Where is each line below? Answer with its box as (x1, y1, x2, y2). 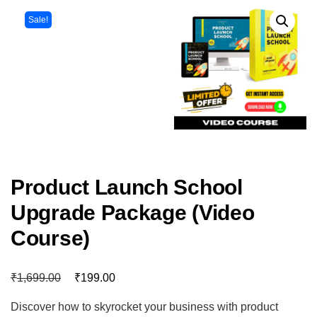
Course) (11, 226, 90, 250)
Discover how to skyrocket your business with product (11, 300, 278, 313)
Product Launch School (11, 175, 243, 199)
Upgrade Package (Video (11, 200, 255, 224)
